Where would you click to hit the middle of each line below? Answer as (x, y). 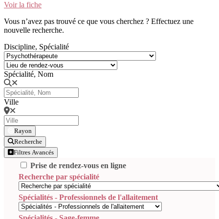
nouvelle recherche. (34, 30)
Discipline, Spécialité (36, 46)
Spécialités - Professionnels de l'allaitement (88, 197)
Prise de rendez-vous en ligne (78, 165)
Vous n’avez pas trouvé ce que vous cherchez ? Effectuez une (99, 21)
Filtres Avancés (34, 152)
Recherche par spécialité (59, 176)
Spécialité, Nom (29, 74)
